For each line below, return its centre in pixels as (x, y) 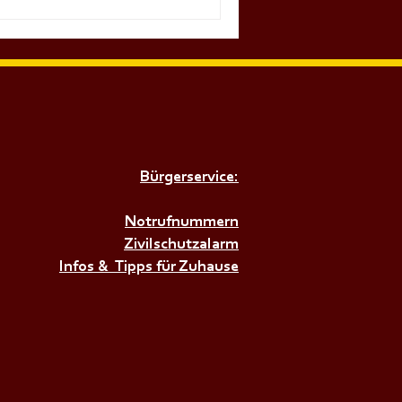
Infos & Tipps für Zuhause (149, 267)
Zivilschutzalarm (181, 245)
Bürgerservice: (189, 178)
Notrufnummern (182, 223)
